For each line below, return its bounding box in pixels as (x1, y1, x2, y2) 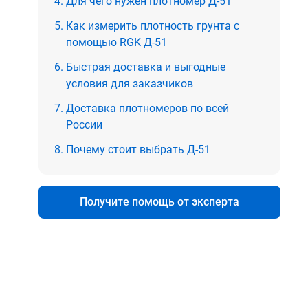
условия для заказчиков (66, 77, 193, 91)
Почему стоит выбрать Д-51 (66, 143, 210, 157)
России (66, 118, 102, 132)
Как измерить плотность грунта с (66, 19, 239, 33)
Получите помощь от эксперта (80, 195, 239, 209)
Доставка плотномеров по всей (66, 102, 229, 115)
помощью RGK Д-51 (66, 36, 167, 49)
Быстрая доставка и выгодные (66, 60, 225, 74)
